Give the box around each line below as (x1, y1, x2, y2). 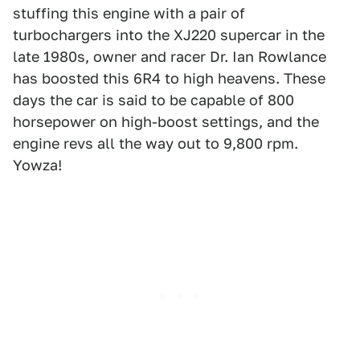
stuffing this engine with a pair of (13, 5, 245, 22)
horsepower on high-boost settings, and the (13, 113, 319, 131)
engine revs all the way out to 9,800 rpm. (13, 135, 298, 153)
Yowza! (13, 157, 62, 174)
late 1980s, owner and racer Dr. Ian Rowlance (13, 48, 326, 66)
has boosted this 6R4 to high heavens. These (13, 70, 325, 88)
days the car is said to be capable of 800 (13, 92, 294, 109)
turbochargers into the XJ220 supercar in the (13, 27, 325, 44)
